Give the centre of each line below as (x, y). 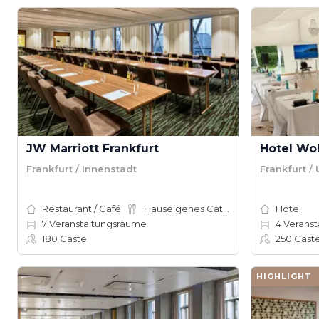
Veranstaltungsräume (97, 224)
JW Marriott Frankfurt (93, 148)
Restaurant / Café (82, 209)
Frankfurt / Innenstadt (82, 168)
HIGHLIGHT (284, 276)
